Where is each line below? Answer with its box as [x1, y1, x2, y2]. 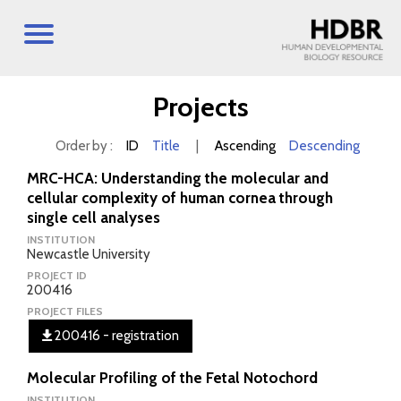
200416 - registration [52, 328, 179, 344]
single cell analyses [27, 209, 160, 226]
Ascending [214, 138, 276, 154]
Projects [152, 90, 249, 124]
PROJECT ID [27, 269, 87, 282]
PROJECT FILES [27, 304, 103, 318]
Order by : [55, 138, 113, 154]
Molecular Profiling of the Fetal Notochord [27, 369, 318, 387]
